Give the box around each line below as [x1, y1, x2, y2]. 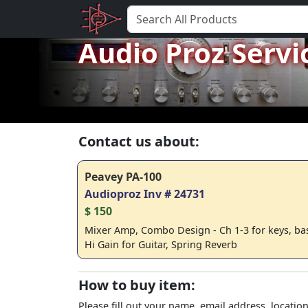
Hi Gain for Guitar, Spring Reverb [85, 238, 237, 251]
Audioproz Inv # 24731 [85, 186, 205, 201]
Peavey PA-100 [85, 169, 162, 184]
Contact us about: [78, 132, 199, 151]
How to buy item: [78, 276, 195, 294]
